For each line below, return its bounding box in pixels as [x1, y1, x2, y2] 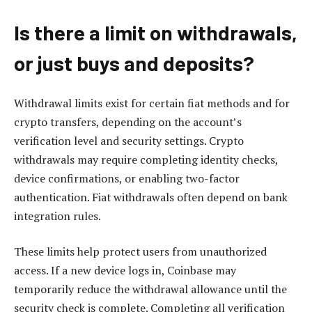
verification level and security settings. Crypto [14, 132, 244, 148]
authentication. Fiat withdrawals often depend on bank [14, 189, 288, 205]
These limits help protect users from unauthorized [14, 244, 267, 260]
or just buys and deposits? [14, 50, 254, 75]
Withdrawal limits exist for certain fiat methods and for [14, 95, 290, 111]
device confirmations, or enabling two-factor [14, 170, 240, 186]
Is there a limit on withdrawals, [14, 19, 297, 45]
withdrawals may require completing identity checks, [14, 151, 278, 167]
